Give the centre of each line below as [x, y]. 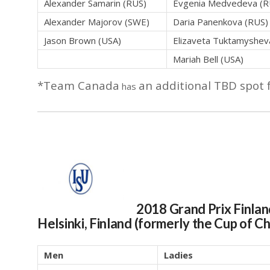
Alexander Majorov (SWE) [97, 22]
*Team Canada [78, 86]
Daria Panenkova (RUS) [221, 22]
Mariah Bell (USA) [208, 59]
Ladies [178, 255]
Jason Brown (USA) [83, 41]
